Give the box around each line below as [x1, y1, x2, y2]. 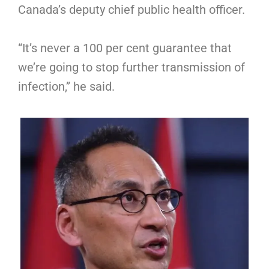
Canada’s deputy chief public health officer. [18, 2, 248, 17]
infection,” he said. [18, 79, 115, 94]
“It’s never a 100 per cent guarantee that [18, 40, 232, 55]
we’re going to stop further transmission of [18, 59, 245, 74]
